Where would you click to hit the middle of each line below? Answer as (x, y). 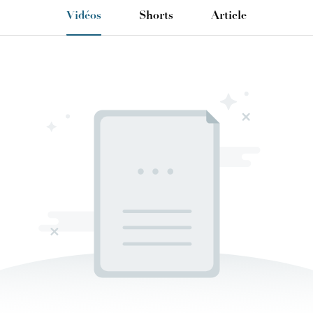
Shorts (156, 15)
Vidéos (84, 15)
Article (228, 15)
